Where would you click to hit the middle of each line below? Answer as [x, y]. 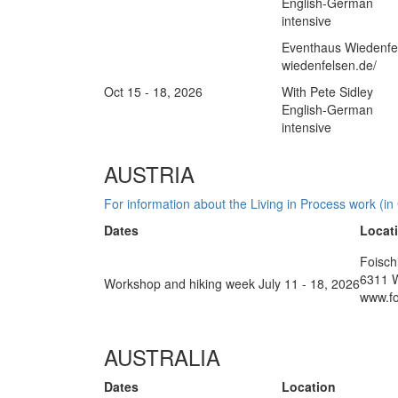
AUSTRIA [149, 174]
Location [309, 386]
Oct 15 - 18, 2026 [153, 92]
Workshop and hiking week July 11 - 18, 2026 [232, 283]
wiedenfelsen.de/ [329, 65]
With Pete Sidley [327, 92]
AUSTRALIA [162, 357]
